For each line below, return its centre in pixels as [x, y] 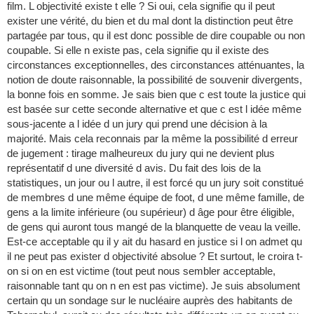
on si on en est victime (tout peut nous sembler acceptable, [141, 271]
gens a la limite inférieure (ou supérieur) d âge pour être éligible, [151, 212]
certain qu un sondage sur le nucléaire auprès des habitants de [150, 301]
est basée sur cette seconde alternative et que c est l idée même [154, 109]
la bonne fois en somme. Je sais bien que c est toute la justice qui [156, 95]
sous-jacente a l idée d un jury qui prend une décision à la [137, 124]
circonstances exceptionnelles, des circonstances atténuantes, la [156, 65]
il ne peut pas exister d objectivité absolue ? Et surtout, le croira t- [155, 257]
